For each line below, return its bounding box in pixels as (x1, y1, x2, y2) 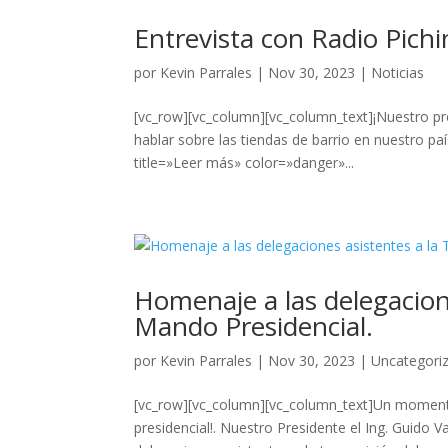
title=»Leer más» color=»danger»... (134, 153, 355, 172)
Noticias (371, 63, 425, 82)
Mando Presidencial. (134, 308, 374, 344)
